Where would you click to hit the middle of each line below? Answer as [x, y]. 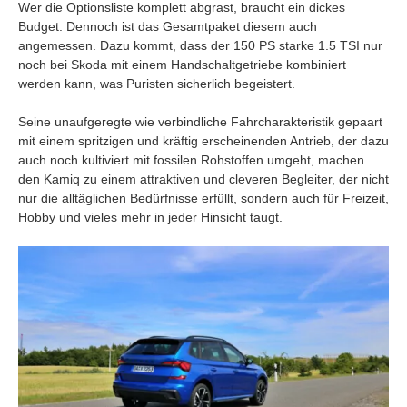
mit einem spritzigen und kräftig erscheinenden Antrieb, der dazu [203, 141]
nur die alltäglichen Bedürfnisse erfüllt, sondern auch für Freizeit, [203, 199]
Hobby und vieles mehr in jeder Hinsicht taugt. [150, 218]
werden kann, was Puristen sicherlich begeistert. [157, 84]
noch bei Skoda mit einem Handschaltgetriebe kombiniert [182, 65]
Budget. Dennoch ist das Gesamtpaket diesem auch [168, 27]
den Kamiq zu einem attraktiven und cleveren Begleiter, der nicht [203, 179]
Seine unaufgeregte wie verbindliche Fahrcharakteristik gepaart [200, 122]
